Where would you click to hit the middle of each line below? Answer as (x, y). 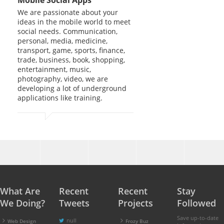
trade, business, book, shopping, (71, 59)
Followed (196, 203)
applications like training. (60, 97)
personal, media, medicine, (62, 40)
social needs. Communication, (67, 31)
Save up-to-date (197, 217)
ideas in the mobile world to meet (74, 21)
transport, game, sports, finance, (71, 50)
